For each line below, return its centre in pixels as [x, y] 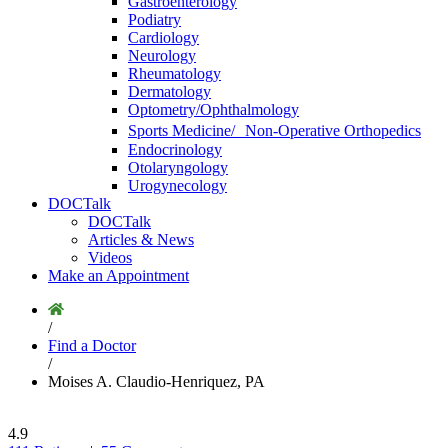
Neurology [162, 55]
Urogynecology [177, 185]
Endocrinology [175, 149]
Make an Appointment [118, 275]
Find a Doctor [92, 345]
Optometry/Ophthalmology [213, 109]
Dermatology [169, 91]
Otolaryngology [178, 167]
